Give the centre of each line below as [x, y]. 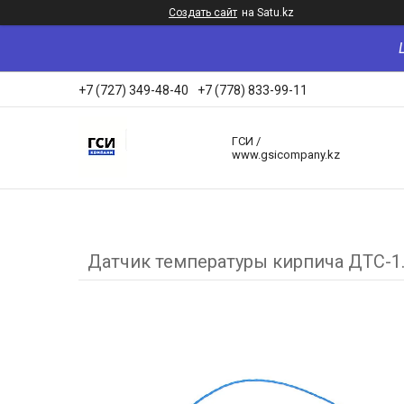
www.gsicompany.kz [286, 155]
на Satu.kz [268, 13]
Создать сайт [203, 13]
